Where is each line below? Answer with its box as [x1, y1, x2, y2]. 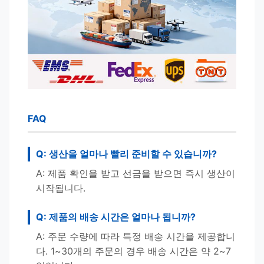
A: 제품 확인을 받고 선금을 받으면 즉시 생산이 [36, 167, 235, 179]
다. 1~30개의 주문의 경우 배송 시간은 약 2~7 [36, 245, 231, 257]
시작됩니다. [36, 181, 85, 194]
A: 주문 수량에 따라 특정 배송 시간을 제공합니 [36, 230, 235, 242]
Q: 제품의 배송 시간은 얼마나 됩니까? [36, 210, 196, 223]
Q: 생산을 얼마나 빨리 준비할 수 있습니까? [36, 147, 217, 160]
